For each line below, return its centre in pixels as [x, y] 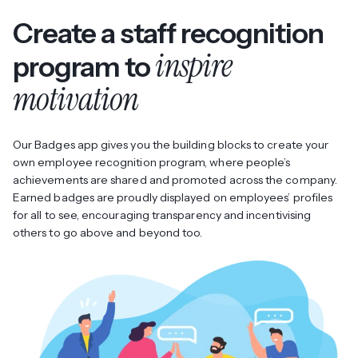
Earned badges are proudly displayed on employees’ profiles [173, 197]
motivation [76, 99]
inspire [193, 66]
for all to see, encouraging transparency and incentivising [162, 215]
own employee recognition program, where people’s [152, 162]
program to [84, 66]
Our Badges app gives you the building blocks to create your [171, 144]
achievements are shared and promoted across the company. [175, 179]
